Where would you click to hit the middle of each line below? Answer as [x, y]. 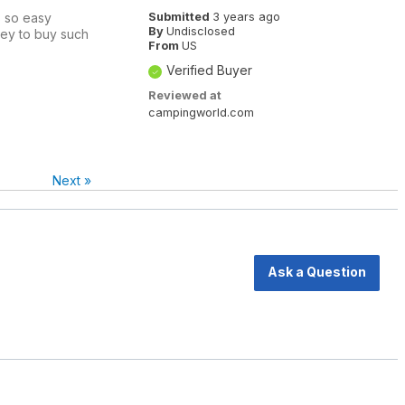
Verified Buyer [209, 70]
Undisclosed [200, 31]
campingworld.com [201, 112]
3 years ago [246, 16]
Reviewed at [184, 95]
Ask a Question [317, 271]
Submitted [180, 16]
